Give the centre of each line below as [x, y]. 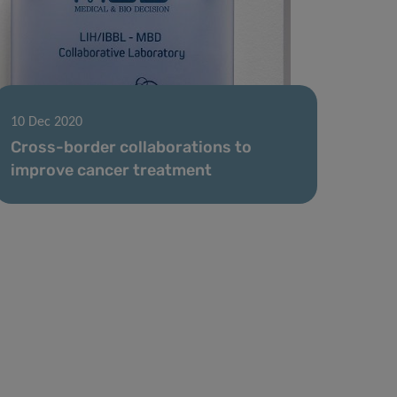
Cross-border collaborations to [132, 147]
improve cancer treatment [112, 170]
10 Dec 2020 [47, 122]
